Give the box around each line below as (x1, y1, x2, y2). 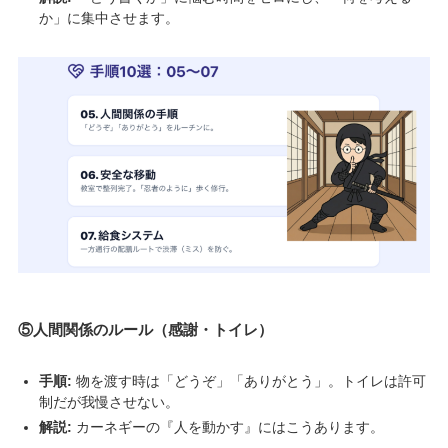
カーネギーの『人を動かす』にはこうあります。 (71, 418, 384, 435)
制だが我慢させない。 (38, 394, 179, 411)
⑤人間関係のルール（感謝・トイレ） (17, 321, 273, 339)
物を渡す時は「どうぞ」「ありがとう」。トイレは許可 (71, 373, 426, 390)
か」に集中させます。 (38, 9, 179, 26)
